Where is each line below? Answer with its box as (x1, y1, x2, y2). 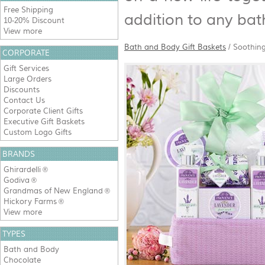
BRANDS (2, 150, 35, 159)
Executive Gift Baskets (4, 117, 85, 126)
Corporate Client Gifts (4, 106, 83, 115)
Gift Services (4, 64, 49, 73)
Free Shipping (4, 5, 53, 14)
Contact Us (4, 96, 45, 105)
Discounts (4, 85, 40, 94)
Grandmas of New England (4, 186, 103, 195)
